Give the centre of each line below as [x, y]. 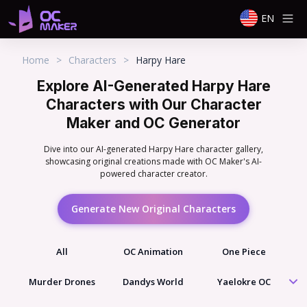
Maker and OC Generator [153, 123]
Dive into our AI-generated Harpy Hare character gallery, [153, 149]
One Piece [244, 251]
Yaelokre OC [244, 282]
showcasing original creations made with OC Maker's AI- [153, 161]
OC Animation [153, 251]
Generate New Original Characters [153, 209]
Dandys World [153, 282]
